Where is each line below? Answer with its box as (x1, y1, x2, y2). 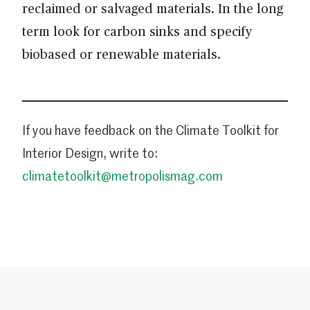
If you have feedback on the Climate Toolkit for (22, 121, 279, 138)
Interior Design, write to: (22, 144, 158, 161)
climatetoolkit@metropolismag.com (22, 167, 223, 184)
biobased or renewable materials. (22, 44, 224, 62)
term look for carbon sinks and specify (22, 21, 252, 39)
